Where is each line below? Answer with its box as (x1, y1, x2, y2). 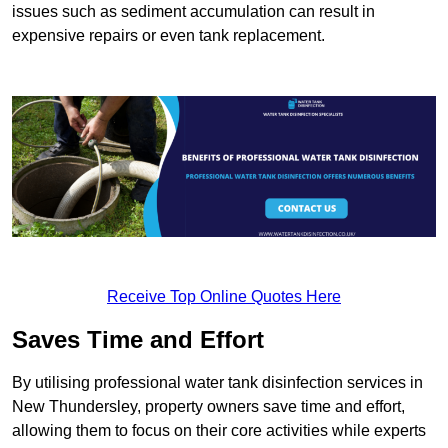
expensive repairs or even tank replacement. (12, 26, 325, 44)
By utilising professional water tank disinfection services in (12, 374, 423, 392)
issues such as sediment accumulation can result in (12, 2, 375, 20)
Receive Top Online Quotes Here (107, 288, 341, 306)
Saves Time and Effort (12, 326, 264, 354)
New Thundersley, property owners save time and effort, (12, 398, 405, 416)
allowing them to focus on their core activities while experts (12, 422, 426, 440)
